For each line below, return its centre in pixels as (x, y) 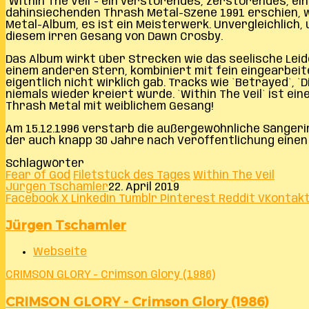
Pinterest (188, 199)
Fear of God (38, 175)
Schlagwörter (45, 163)
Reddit (237, 199)
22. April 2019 (144, 187)
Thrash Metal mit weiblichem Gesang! (109, 106)
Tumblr (138, 199)
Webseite (60, 252)
